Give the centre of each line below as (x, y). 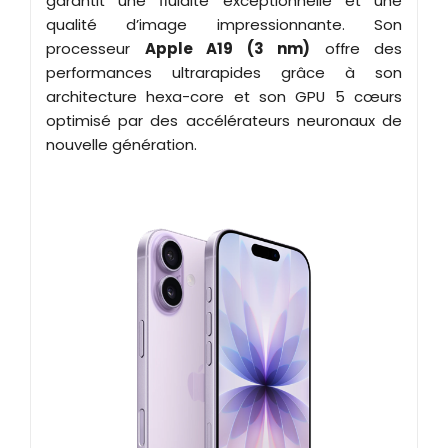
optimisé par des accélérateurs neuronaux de (224, 120)
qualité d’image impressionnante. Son (224, 24)
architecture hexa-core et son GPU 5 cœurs (224, 96)
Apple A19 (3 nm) (227, 48)
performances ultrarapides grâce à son (224, 72)
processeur (95, 48)
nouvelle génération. (121, 144)
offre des (356, 48)
